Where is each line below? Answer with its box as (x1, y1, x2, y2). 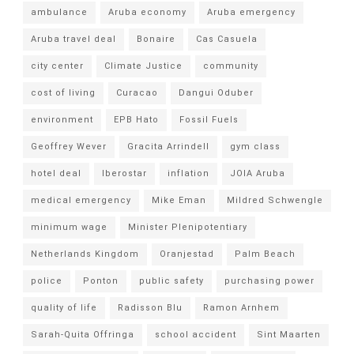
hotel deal (31, 168, 82, 179)
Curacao (116, 88, 159, 99)
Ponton (83, 276, 119, 287)
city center (31, 61, 85, 72)
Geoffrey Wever (31, 141, 107, 153)
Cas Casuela (196, 34, 258, 45)
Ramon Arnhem (203, 303, 281, 314)
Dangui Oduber (179, 88, 254, 99)
